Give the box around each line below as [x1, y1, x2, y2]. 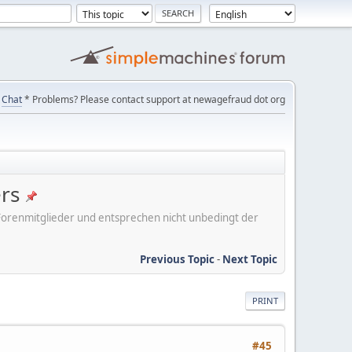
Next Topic [222, 251, 277, 266]
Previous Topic [140, 251, 214, 266]
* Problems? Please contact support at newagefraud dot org [22, 93, 285, 106]
